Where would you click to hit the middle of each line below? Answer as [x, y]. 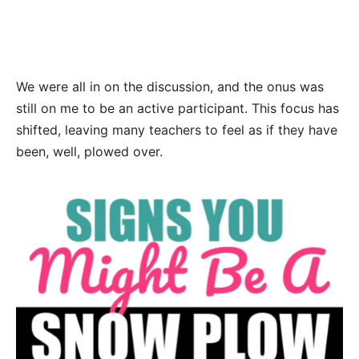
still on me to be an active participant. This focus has [177, 109]
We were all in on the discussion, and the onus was [170, 87]
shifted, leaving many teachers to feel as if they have [177, 130]
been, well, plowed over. [89, 152]
